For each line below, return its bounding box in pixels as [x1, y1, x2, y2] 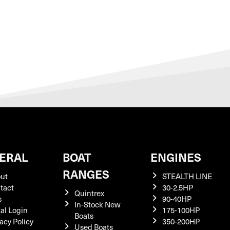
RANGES [63, 166, 109, 182]
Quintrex [74, 188, 104, 198]
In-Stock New [74, 199, 121, 209]
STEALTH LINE [162, 171, 212, 181]
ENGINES [150, 149, 201, 165]
